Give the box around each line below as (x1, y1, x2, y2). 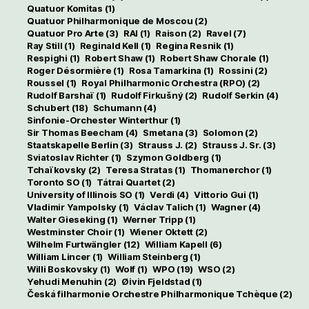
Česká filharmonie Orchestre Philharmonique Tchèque (26, 288, 278, 299)
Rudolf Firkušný (111, 89, 183, 101)
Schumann (92, 101, 142, 113)
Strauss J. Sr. (202, 139, 261, 150)
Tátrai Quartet (97, 176, 161, 188)
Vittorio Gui (194, 188, 246, 200)
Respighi (26, 52, 68, 63)
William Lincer (26, 250, 91, 262)
